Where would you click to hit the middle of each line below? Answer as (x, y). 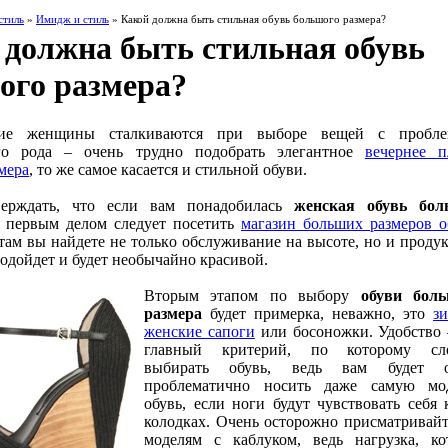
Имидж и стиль (72, 19)
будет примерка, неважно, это (317, 313)
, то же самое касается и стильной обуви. (168, 169)
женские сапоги (199, 331)
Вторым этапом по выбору (252, 295)
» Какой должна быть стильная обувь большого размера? (247, 19)
